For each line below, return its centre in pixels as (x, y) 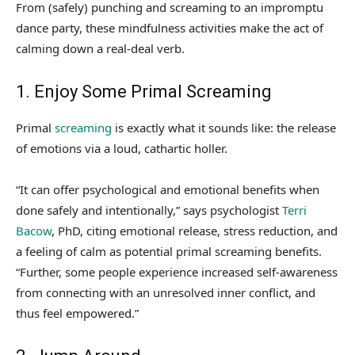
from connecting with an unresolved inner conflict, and (166, 293)
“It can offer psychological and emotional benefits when (168, 190)
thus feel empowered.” (77, 313)
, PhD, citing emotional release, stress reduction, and (195, 231)
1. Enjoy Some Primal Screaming (144, 92)
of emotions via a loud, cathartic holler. (122, 149)
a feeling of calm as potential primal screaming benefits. (169, 252)
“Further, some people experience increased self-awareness (177, 272)
